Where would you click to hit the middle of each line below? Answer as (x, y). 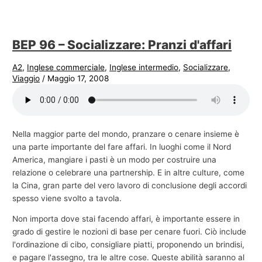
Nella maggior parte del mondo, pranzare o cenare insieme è (126, 134)
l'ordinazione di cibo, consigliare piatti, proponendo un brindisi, (129, 245)
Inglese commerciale (66, 68)
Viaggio (26, 79)
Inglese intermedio (144, 68)
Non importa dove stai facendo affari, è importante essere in (126, 219)
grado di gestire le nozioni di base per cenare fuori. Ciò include (130, 232)
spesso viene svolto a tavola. (67, 198)
